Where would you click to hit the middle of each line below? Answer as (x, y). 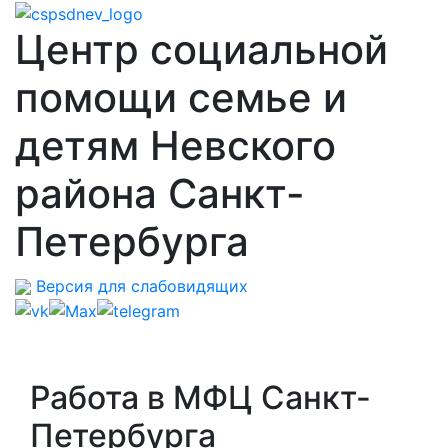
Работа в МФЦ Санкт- (200, 398)
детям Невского (175, 145)
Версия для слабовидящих (139, 285)
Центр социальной (201, 49)
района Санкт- (160, 193)
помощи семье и (181, 97)
